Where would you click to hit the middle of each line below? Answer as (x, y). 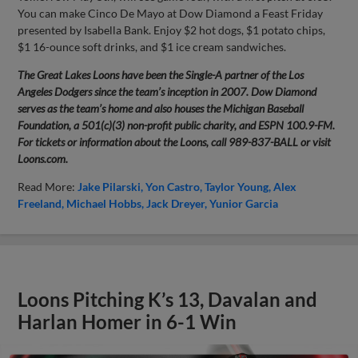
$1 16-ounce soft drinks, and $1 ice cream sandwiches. (152, 46)
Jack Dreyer (176, 203)
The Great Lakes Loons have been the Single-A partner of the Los (161, 74)
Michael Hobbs (104, 203)
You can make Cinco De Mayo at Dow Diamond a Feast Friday (171, 13)
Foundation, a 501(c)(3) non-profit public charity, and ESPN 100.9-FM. (177, 125)
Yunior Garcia (244, 203)
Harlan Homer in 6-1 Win (127, 322)
